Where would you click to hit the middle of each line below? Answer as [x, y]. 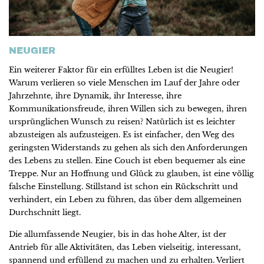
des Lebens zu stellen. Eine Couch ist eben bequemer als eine [127, 160]
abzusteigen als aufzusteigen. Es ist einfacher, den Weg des [122, 134]
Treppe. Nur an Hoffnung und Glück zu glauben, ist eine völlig [131, 173]
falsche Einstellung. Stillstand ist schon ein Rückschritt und [123, 186]
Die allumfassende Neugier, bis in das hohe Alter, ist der [118, 235]
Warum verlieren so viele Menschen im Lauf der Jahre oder [124, 82]
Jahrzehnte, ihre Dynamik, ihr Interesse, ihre [95, 95]
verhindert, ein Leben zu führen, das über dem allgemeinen [125, 199]
